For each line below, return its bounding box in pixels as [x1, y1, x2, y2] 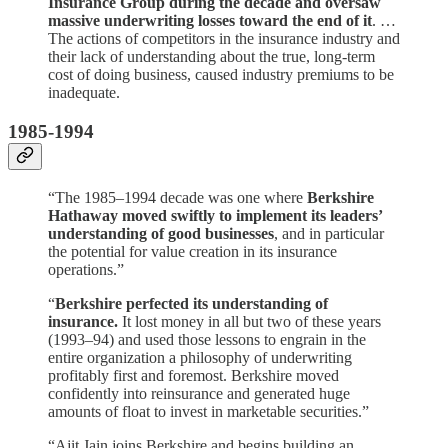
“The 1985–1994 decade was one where [48, 188, 307, 206]
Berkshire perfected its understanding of [55, 294, 328, 312]
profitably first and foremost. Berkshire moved [48, 366, 339, 384]
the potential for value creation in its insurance [48, 242, 337, 260]
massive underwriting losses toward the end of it [48, 12, 372, 30]
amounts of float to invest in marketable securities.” [48, 402, 369, 420]
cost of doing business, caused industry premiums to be [48, 66, 394, 84]
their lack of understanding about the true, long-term [48, 48, 375, 66]
